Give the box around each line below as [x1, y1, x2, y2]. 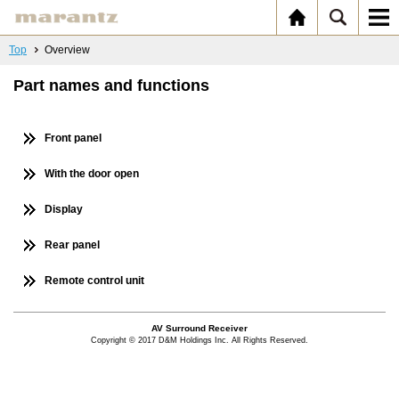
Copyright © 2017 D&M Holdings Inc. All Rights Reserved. [91, 336, 308, 345]
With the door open [45, 167, 139, 180]
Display [45, 203, 83, 216]
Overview [45, 44, 90, 56]
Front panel [45, 132, 102, 144]
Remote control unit [45, 274, 144, 287]
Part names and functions [13, 77, 209, 94]
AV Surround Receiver [151, 323, 248, 333]
